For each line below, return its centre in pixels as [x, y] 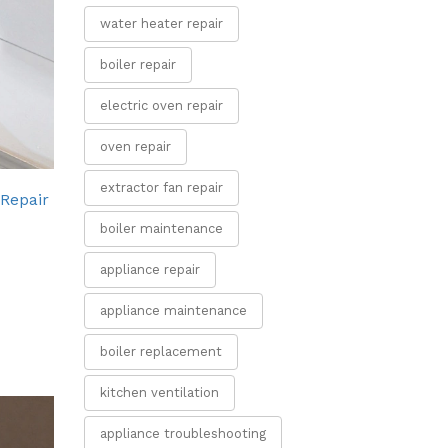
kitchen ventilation [159, 392]
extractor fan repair [161, 187]
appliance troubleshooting [182, 433]
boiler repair [137, 64]
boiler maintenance [161, 228]
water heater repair [161, 23]
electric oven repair [161, 105]
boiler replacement [160, 351]
